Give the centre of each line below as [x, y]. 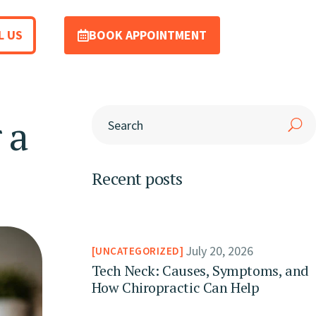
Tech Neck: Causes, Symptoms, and [200, 271]
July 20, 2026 [220, 251]
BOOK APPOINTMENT [148, 35]
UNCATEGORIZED [138, 250]
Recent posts [137, 178]
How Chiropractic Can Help [175, 288]
